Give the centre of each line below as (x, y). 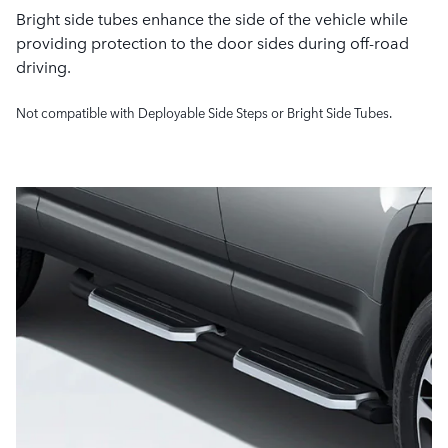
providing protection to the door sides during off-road (212, 42)
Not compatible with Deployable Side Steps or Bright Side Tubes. (204, 113)
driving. (43, 66)
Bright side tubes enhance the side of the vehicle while (212, 18)
